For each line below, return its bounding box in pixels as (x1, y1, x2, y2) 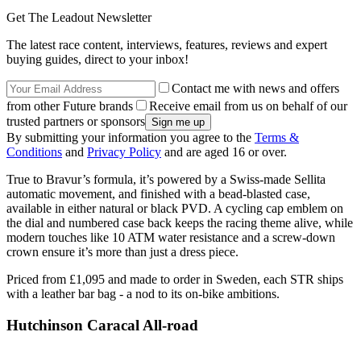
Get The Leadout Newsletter (6, 10, 151, 24)
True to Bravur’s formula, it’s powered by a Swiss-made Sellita (6, 172, 326, 186)
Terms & (255, 130, 299, 144)
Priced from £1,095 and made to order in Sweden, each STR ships (6, 272, 343, 286)
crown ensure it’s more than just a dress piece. (6, 244, 239, 259)
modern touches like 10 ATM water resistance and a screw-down (6, 230, 335, 244)
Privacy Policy (87, 144, 161, 159)
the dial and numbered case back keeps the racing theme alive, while (6, 215, 353, 230)
